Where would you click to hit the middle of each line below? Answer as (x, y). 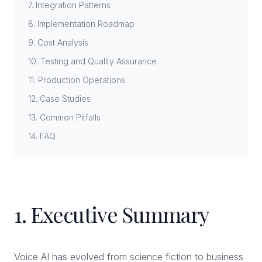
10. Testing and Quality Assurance (92, 61)
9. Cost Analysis (58, 42)
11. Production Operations (77, 80)
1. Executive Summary (112, 214)
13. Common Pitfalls (64, 117)
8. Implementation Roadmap (81, 24)
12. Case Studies (59, 99)
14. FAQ (42, 136)
